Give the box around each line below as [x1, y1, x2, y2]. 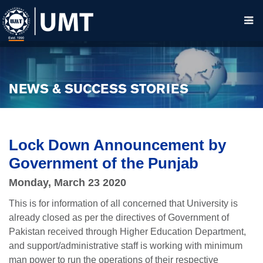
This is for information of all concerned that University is [9, 198, 238, 209]
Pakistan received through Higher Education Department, [9, 227, 246, 237]
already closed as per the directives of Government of [9, 213, 229, 223]
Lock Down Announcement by [9, 136, 226, 154]
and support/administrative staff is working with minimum [9, 241, 242, 251]
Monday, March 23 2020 [9, 177, 126, 189]
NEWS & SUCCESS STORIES [9, 84, 188, 96]
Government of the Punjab [9, 154, 198, 173]
